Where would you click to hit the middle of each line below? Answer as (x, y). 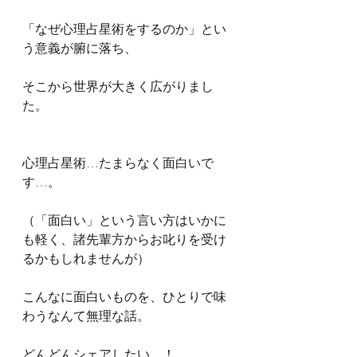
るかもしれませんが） (86, 258)
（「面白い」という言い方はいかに (124, 220)
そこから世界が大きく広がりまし (118, 86)
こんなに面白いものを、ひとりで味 (124, 296)
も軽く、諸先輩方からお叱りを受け (124, 239)
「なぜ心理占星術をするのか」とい (124, 28)
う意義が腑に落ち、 (80, 47)
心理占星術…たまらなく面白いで (118, 162)
